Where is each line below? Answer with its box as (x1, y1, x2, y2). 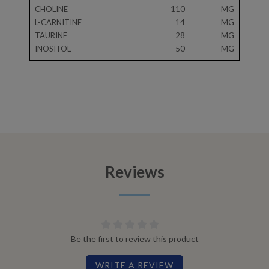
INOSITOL (35, 44, 71, 54)
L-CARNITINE (35, 17, 82, 28)
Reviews (104, 162, 165, 182)
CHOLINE (35, 4, 68, 14)
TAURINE (35, 31, 67, 41)
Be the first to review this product (70, 234, 199, 244)
